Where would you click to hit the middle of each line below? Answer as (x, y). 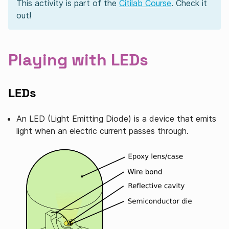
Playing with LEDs (78, 60)
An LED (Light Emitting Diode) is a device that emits (116, 119)
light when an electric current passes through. (102, 131)
